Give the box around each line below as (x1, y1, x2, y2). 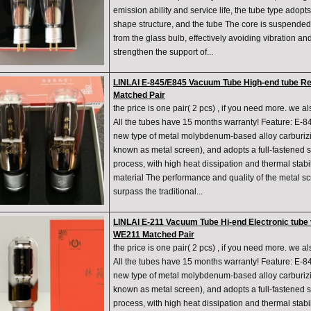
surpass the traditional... (113, 187, 203, 197)
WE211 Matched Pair (113, 230, 194, 240)
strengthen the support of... (113, 47, 213, 58)
